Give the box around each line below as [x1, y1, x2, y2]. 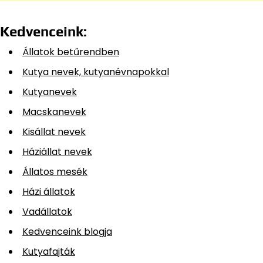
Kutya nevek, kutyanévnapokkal [22, 65, 169, 79]
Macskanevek [22, 105, 86, 119]
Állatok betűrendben [22, 45, 119, 59]
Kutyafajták [22, 245, 75, 259]
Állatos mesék [22, 165, 87, 179]
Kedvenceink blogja [22, 225, 112, 239]
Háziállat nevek [22, 145, 92, 159]
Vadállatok [22, 205, 72, 219]
